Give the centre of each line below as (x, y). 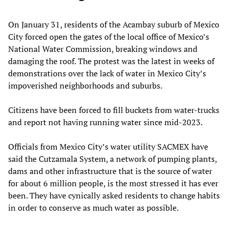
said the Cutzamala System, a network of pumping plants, (112, 159)
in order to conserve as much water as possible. (93, 207)
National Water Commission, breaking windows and (103, 49)
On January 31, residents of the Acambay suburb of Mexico (114, 24)
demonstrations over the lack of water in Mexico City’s (107, 73)
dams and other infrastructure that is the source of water (110, 171)
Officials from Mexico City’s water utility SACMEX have (108, 146)
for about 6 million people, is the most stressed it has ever (113, 183)
